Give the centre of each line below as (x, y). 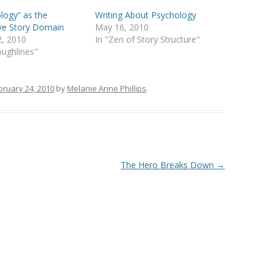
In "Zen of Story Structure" (148, 40)
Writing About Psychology (146, 15)
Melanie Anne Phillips (107, 89)
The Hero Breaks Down (168, 165)
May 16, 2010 (122, 27)
